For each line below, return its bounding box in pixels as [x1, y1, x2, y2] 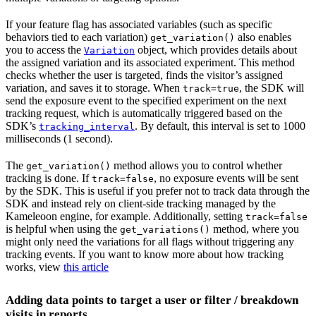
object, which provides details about [135, 43, 297, 56]
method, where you [210, 222, 299, 235]
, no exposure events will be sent [154, 171, 298, 184]
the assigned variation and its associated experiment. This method [6, 56, 295, 68]
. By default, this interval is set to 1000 [135, 119, 305, 132]
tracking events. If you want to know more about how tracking [6, 248, 284, 260]
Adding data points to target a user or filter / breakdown [6, 293, 298, 307]
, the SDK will [239, 81, 304, 94]
